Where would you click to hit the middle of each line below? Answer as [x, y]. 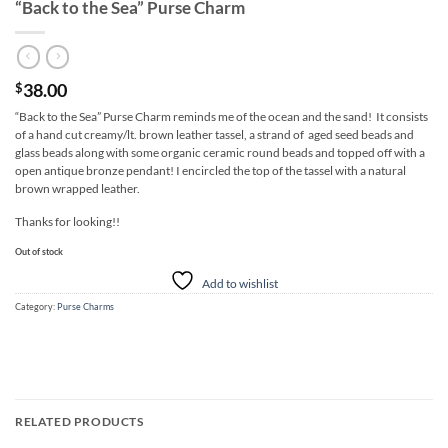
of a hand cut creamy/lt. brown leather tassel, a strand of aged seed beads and [214, 134]
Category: [36, 307]
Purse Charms [85, 307]
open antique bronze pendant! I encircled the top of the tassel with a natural [210, 170]
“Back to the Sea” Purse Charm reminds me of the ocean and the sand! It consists [221, 116]
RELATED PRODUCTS [79, 421]
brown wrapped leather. [77, 188]
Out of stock [39, 252]
